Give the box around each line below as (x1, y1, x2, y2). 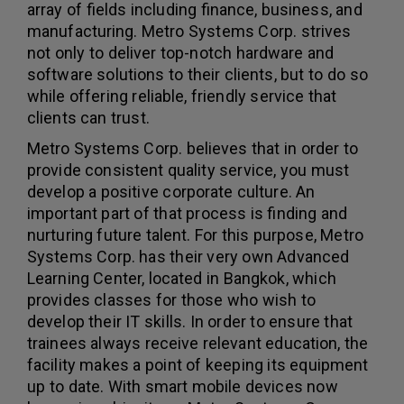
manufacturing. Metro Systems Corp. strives (27, 22, 352, 41)
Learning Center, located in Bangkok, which (27, 269, 336, 289)
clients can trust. (27, 108, 150, 128)
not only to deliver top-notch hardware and (27, 43, 335, 63)
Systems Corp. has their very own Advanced (27, 247, 350, 267)
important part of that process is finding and (27, 204, 347, 224)
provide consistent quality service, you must (27, 161, 349, 180)
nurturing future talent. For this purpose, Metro (27, 225, 363, 245)
